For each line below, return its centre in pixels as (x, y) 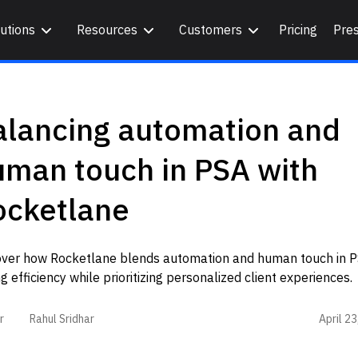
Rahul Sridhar (62, 319)
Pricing (298, 30)
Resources (107, 30)
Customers (211, 30)
